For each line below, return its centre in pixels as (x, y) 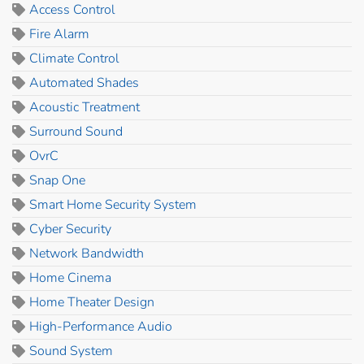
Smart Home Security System (113, 204)
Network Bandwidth (87, 253)
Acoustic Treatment (84, 107)
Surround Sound (76, 131)
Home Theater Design (92, 302)
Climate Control (74, 58)
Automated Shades (84, 82)
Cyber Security (70, 229)
